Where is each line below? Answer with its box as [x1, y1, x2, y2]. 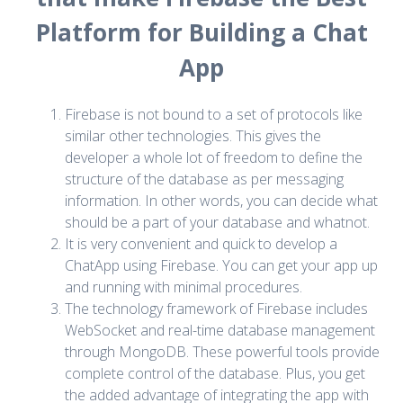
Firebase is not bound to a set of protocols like [65, 103, 363, 124]
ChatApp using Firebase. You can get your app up [65, 255, 378, 275]
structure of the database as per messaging [65, 168, 344, 189]
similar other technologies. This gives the [65, 125, 321, 146]
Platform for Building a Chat [35, 16, 368, 49]
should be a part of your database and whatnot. [65, 211, 370, 232]
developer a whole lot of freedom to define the [65, 147, 363, 167]
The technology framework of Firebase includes [65, 298, 368, 318]
